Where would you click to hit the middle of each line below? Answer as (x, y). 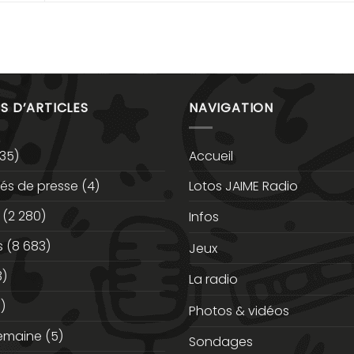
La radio (213, 280)
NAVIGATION (231, 108)
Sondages (221, 342)
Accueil (211, 156)
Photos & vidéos (239, 311)
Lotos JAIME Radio (243, 186)
